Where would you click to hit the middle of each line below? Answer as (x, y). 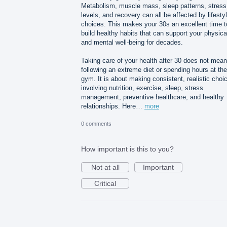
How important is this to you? (127, 149)
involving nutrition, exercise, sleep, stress (142, 88)
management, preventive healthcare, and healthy (153, 97)
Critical (105, 184)
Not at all (105, 167)
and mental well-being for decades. (132, 43)
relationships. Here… (113, 106)
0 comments (96, 124)
